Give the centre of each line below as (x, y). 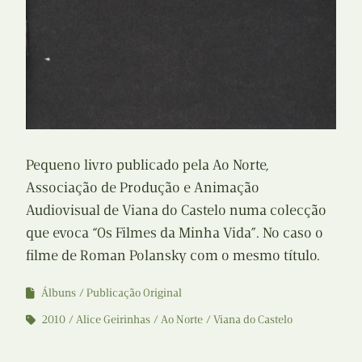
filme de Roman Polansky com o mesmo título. (173, 256)
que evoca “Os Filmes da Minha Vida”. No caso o (175, 233)
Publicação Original (134, 293)
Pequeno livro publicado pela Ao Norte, (147, 165)
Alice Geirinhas (113, 320)
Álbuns (59, 293)
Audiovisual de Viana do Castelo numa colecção (176, 210)
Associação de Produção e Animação (143, 188)
